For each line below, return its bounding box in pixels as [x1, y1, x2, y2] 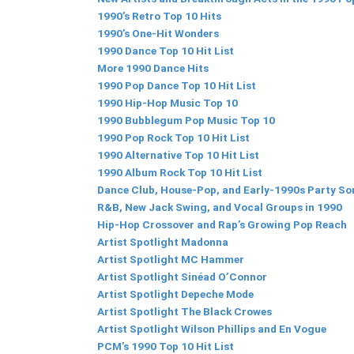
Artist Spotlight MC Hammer [97, 253, 244, 266]
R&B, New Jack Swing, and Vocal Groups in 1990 [97, 201, 342, 214]
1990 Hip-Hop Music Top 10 [97, 96, 238, 110]
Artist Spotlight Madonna [97, 235, 228, 249]
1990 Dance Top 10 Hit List [97, 44, 234, 58]
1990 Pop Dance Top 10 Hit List [97, 79, 256, 92]
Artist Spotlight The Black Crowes [97, 305, 272, 318]
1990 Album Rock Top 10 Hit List [97, 166, 262, 179]
